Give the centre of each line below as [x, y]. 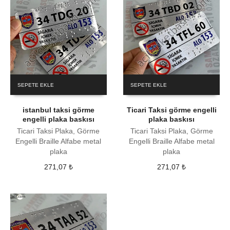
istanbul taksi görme [58, 110]
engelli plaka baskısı [58, 119]
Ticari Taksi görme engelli [171, 110]
